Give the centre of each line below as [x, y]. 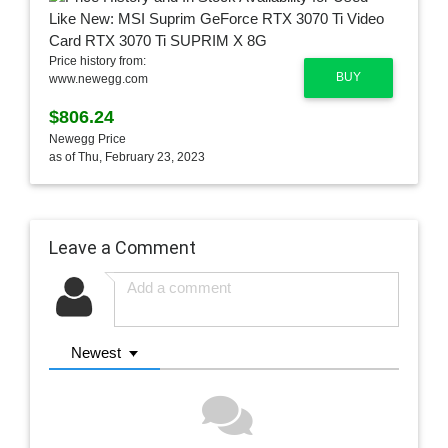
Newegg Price [87, 138]
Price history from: [97, 60]
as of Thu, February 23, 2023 [126, 156]
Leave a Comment [122, 248]
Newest [96, 353]
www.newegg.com [98, 78]
